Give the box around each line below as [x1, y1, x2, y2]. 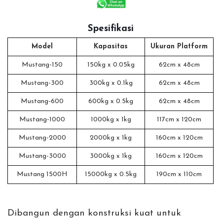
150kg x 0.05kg [87, 61, 135, 69]
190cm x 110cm [156, 171, 202, 179]
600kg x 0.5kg [88, 98, 133, 106]
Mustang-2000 [18, 134, 66, 142]
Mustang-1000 [19, 116, 65, 124]
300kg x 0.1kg [89, 79, 133, 87]
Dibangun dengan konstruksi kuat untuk [7, 209, 181, 219]
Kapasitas [94, 43, 128, 51]
